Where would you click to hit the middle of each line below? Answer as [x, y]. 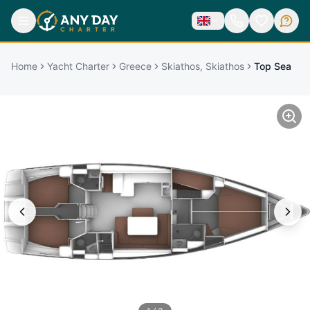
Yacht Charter [78, 66]
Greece [135, 66]
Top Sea [273, 66]
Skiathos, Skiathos [203, 66]
